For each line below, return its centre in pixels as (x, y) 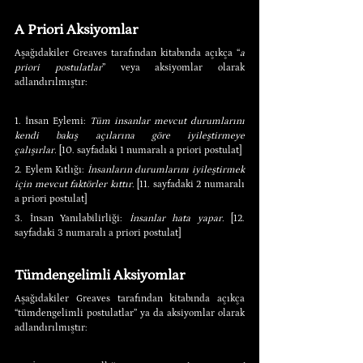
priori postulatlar (58, 67)
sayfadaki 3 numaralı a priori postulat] (98, 233)
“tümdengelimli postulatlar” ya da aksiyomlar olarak (130, 313)
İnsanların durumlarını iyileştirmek (166, 169)
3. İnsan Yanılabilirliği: (72, 218)
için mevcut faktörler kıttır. (75, 184)
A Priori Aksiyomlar (76, 30)
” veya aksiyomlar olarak (173, 67)
